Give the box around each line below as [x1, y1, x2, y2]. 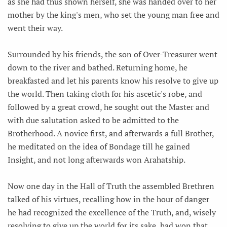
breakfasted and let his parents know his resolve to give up [8, 74, 218, 86]
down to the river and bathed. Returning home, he [8, 61, 187, 73]
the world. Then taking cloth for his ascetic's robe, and [8, 88, 202, 99]
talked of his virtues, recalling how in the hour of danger [8, 193, 209, 205]
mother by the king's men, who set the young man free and [8, 9, 219, 20]
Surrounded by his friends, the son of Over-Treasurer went [8, 48, 217, 60]
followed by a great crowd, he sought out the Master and [8, 101, 209, 112]
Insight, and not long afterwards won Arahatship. [8, 154, 185, 165]
